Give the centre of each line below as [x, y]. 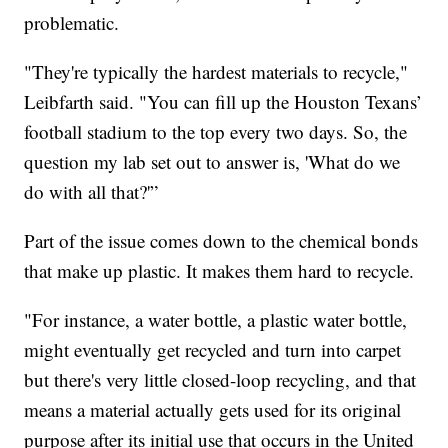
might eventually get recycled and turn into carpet [213, 349]
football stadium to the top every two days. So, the [216, 131]
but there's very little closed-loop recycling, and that [220, 379]
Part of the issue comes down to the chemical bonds [221, 240]
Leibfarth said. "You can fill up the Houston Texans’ [223, 101]
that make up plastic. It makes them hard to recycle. [219, 270]
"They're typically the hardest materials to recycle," [216, 71]
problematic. [72, 22]
